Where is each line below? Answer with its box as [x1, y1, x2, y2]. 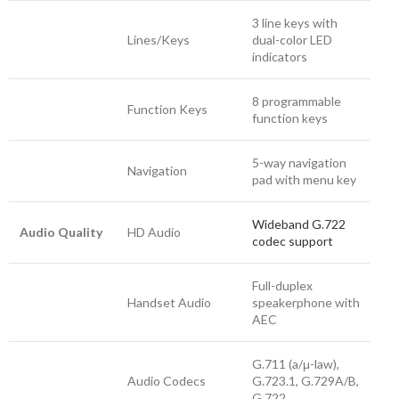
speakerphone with [252, 295, 360, 310]
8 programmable [252, 94, 341, 109]
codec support [252, 233, 333, 248]
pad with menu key [252, 172, 356, 187]
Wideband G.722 [252, 216, 346, 232]
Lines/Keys [127, 32, 190, 47]
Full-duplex [252, 278, 313, 293]
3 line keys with [252, 15, 338, 30]
